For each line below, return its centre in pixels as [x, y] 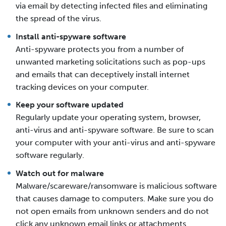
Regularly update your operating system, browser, [108, 118]
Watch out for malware [60, 173]
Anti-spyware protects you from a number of [100, 49]
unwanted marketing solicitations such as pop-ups [110, 62]
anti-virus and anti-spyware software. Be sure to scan [115, 130]
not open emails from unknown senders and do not [112, 211]
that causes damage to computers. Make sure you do [115, 198]
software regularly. [50, 155]
